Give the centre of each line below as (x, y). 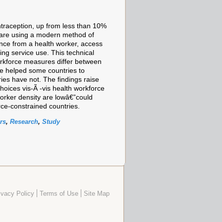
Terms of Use (59, 194)
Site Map (97, 194)
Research (24, 122)
